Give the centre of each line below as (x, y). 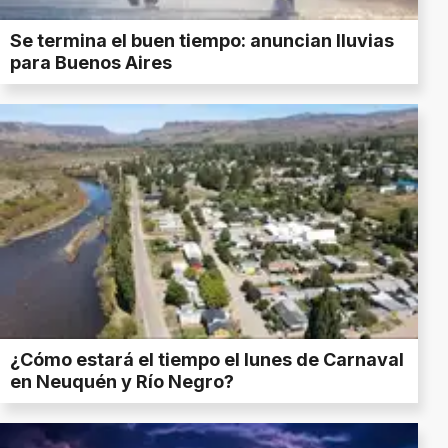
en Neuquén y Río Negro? (122, 381)
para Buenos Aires (91, 63)
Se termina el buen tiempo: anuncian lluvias (202, 41)
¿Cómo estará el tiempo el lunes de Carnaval (207, 359)
